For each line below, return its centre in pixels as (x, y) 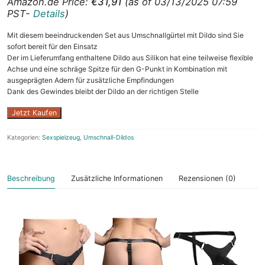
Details (49, 13)
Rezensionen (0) (207, 178)
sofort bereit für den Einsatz (52, 46)
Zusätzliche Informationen (117, 178)
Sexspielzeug (61, 137)
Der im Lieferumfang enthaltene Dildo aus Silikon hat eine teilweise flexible (130, 57)
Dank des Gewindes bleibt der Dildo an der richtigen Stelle (103, 91)
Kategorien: (25, 137)
